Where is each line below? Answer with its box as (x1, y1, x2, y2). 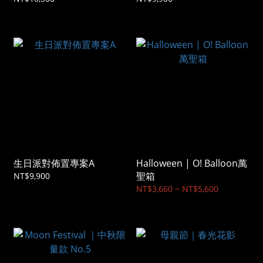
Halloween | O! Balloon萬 (136, 157, 247, 170)
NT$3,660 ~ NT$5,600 (136, 183, 218, 195)
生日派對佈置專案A (14, 157, 95, 170)
